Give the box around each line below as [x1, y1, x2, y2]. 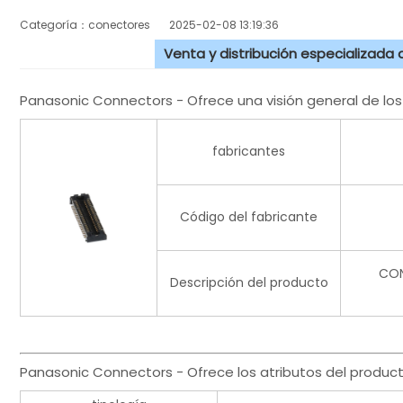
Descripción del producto [169, 273, 328, 292]
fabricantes [212, 142, 285, 161]
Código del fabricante [180, 208, 318, 227]
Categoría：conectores [20, 17, 169, 33]
